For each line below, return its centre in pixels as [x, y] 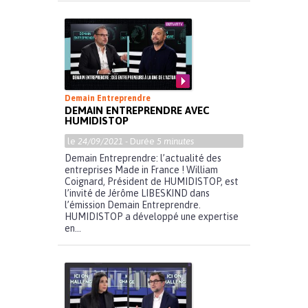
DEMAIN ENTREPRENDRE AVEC [137, 111]
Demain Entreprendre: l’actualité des [143, 158]
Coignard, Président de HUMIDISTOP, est [152, 182]
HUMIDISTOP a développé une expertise [152, 217]
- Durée [140, 142]
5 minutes [175, 142]
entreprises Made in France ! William [141, 170]
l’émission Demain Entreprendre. [133, 205]
